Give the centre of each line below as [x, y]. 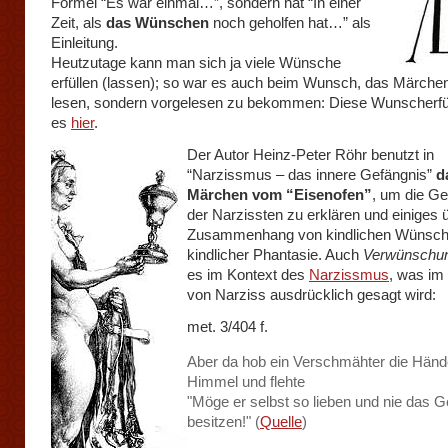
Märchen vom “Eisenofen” [279, 194]
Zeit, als [78, 22]
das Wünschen [157, 22]
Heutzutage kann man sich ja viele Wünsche [196, 62]
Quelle [281, 421]
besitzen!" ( [223, 421]
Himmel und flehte [276, 381]
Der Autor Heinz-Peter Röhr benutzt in [312, 154]
